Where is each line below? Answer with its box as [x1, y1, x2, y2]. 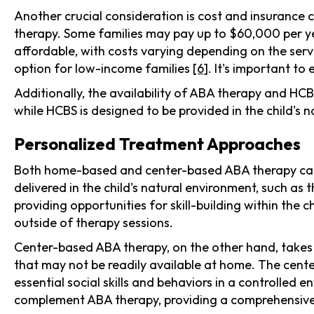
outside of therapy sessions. [14, 214, 173, 231]
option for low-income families [14, 60, 193, 76]
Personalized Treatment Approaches [14, 132, 301, 154]
